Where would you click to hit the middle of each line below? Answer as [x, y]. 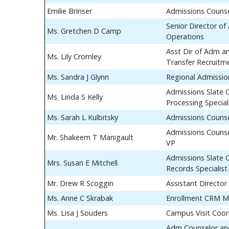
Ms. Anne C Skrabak [80, 198]
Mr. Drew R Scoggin [80, 183]
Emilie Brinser [70, 11]
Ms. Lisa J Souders [77, 213]
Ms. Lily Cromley [74, 56]
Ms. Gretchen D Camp [84, 31]
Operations [185, 37]
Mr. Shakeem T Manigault [90, 137]
